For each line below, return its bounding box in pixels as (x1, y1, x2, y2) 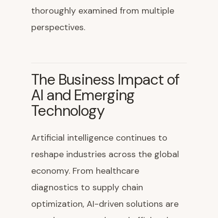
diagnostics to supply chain (31, 182, 143, 194)
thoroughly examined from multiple (31, 5, 174, 17)
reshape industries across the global (31, 148, 179, 161)
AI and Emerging (31, 86, 135, 105)
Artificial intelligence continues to (31, 132, 167, 144)
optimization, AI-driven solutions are (31, 198, 179, 210)
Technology (31, 101, 105, 121)
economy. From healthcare (31, 165, 139, 177)
